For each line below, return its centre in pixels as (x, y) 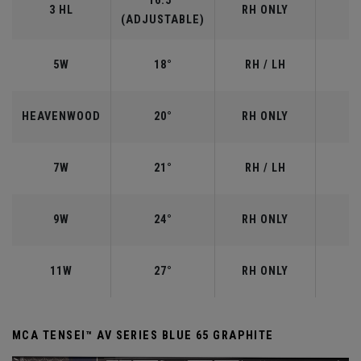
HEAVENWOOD (61, 117)
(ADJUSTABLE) (163, 20)
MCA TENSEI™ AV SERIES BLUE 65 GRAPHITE (143, 336)
